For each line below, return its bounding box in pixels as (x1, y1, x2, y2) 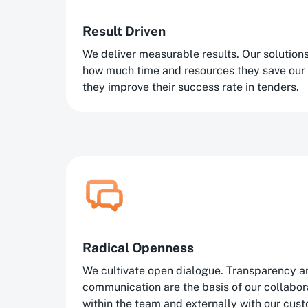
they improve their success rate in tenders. (82, 80, 299, 93)
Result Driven (82, 23, 166, 38)
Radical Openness (82, 240, 194, 255)
